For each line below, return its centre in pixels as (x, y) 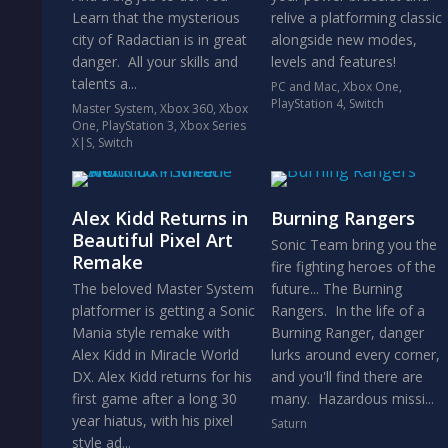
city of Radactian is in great (159, 39)
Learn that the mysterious (156, 17)
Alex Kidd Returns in (160, 218)
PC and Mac (303, 86)
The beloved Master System (163, 288)
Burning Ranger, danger (347, 332)
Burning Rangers (342, 218)
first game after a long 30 (154, 398)
